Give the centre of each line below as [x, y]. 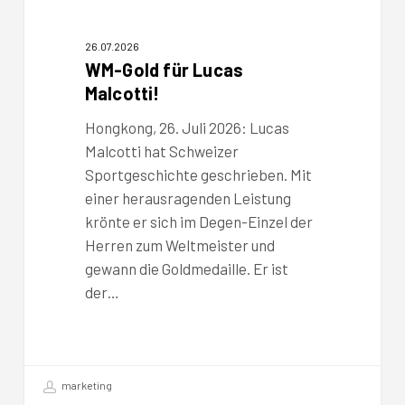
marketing [85, 385]
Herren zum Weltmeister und [179, 245]
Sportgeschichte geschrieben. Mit [198, 175]
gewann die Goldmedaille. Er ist [186, 269]
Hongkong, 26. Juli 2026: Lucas [187, 128]
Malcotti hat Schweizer [161, 151]
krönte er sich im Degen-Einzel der [198, 222]
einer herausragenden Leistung [188, 198]
